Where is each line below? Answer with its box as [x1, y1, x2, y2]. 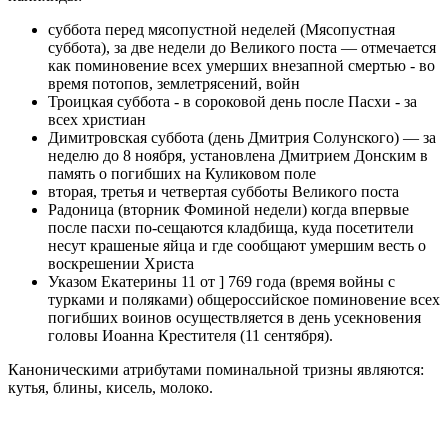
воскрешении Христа [48, 254, 194, 272]
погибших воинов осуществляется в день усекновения [48, 308, 421, 326]
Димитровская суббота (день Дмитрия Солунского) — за [48, 128, 436, 146]
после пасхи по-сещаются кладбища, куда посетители [48, 218, 414, 236]
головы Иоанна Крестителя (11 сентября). [48, 326, 333, 344]
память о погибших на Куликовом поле [48, 164, 316, 182]
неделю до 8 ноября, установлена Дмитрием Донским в [48, 146, 428, 164]
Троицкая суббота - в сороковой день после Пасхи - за [48, 92, 417, 110]
